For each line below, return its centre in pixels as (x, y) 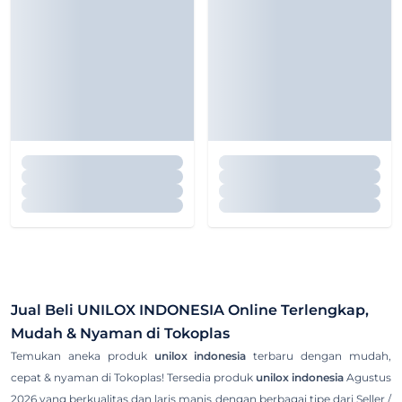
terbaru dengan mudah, (319, 356)
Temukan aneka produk (83, 356)
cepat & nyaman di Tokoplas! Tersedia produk (133, 378)
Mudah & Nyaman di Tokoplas (120, 334)
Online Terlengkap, (297, 310)
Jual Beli (44, 310)
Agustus (367, 378)
